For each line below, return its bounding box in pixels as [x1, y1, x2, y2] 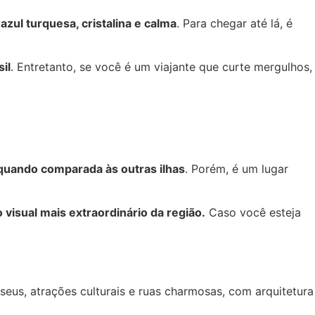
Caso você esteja [205, 205, 301, 220]
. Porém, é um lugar [185, 161, 288, 176]
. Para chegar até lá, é [176, 16, 292, 31]
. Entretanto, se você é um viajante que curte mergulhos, [11, 60, 312, 75]
